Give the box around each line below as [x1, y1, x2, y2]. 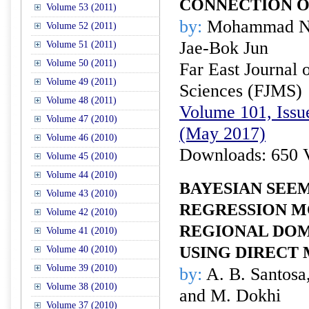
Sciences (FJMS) [179, 81, 302, 101]
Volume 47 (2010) [46, 114, 117, 124]
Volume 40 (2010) [46, 244, 117, 255]
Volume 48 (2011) [46, 95, 117, 106]
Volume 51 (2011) [46, 39, 117, 50]
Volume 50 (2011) [46, 58, 117, 68]
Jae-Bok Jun [179, 38, 268, 58]
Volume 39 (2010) [46, 263, 117, 273]
